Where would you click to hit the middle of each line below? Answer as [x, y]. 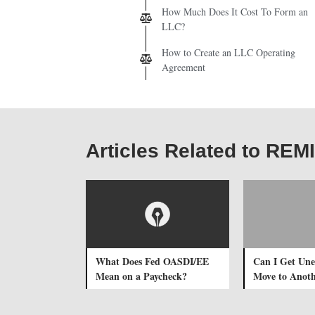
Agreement [184, 67]
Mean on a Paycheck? [141, 276]
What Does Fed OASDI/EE [152, 261]
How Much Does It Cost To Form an [235, 11]
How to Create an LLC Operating [229, 52]
